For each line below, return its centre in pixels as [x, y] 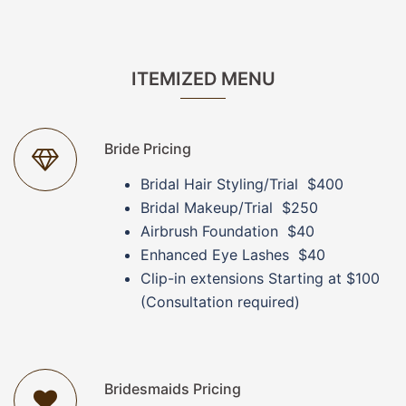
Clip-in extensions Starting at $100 [260, 278]
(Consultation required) [220, 301]
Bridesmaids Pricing [173, 388]
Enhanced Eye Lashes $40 [233, 254]
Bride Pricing [148, 148]
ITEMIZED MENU [203, 79]
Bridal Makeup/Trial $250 [229, 207]
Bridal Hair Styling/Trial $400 [242, 184]
